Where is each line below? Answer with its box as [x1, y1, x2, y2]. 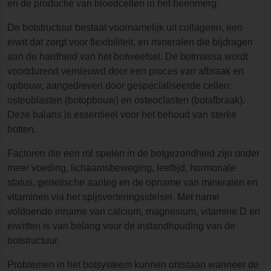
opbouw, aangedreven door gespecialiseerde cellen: [7, 80, 232, 91]
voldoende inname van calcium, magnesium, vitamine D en [7, 206, 260, 217]
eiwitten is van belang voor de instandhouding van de [7, 221, 235, 231]
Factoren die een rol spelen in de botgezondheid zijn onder [7, 148, 260, 158]
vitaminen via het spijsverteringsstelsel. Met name [7, 192, 220, 202]
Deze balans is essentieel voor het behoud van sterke [7, 109, 237, 120]
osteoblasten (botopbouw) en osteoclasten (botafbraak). [7, 95, 245, 105]
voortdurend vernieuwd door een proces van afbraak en [7, 66, 244, 76]
